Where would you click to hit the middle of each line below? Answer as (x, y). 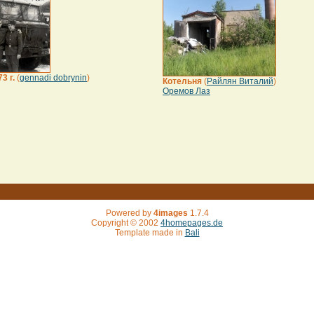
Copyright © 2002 (126, 223)
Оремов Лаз (186, 91)
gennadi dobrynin (53, 78)
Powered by (129, 213)
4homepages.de (192, 223)
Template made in (150, 233)
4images (170, 213)
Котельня (182, 81)
